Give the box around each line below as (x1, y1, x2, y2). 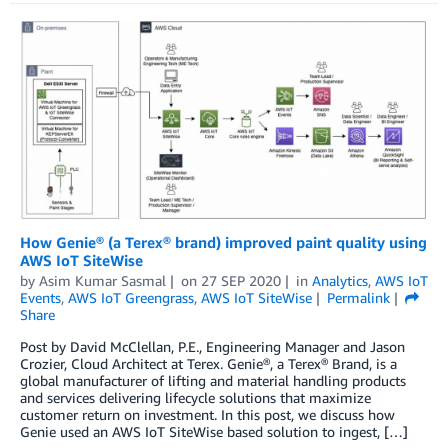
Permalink (326, 289, 390, 307)
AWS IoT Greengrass (68, 289, 194, 307)
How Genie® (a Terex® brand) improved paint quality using (20, 233, 427, 252)
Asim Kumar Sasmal (39, 272, 166, 290)
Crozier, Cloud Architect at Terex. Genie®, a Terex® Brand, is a (20, 355, 397, 373)
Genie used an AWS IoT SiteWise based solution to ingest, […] (20, 423, 408, 441)
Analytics (311, 272, 368, 290)
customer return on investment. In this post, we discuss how (20, 406, 395, 424)
